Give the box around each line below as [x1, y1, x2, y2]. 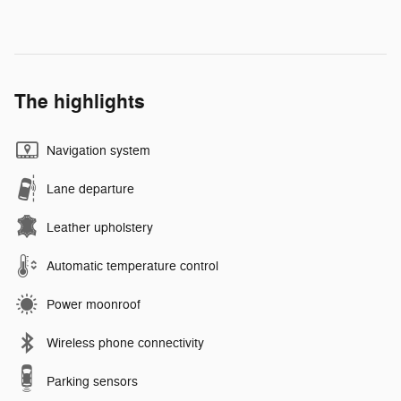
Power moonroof [47, 296, 141, 312]
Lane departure [47, 181, 134, 197]
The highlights [14, 89, 145, 115]
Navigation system [47, 142, 150, 158]
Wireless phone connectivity [47, 335, 204, 351]
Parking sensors [47, 373, 138, 389]
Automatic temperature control [47, 258, 218, 274]
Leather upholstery [47, 219, 153, 235]
